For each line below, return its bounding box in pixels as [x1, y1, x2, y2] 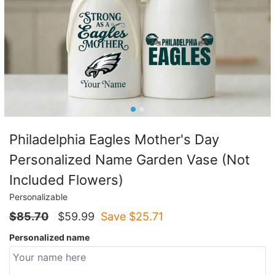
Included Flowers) [9, 171, 123, 188]
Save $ [101, 209, 136, 223]
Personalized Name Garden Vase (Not [9, 151, 250, 168]
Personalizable [9, 191, 68, 202]
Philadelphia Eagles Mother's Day [9, 131, 219, 147]
